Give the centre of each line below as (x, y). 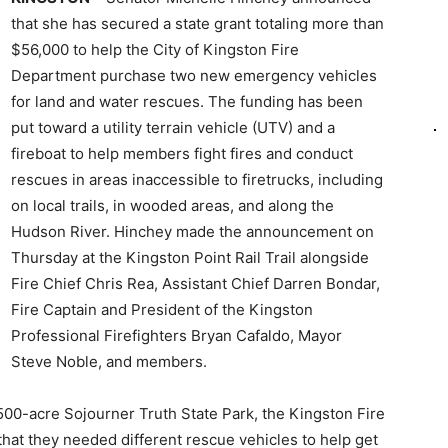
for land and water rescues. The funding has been (187, 101)
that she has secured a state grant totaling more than (197, 23)
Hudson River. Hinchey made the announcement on (192, 231)
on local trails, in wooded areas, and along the (172, 205)
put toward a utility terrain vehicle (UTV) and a (173, 127)
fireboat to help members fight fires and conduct (182, 153)
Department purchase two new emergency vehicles (194, 75)
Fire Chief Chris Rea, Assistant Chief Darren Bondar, (195, 283)
